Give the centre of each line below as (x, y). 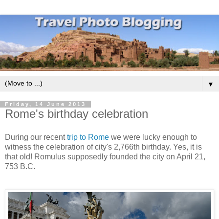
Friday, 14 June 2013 (45, 104)
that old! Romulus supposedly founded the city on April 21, (105, 157)
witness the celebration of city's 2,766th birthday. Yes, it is (103, 147)
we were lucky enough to (153, 137)
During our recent (36, 137)
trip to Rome (88, 137)
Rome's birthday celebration (77, 114)
